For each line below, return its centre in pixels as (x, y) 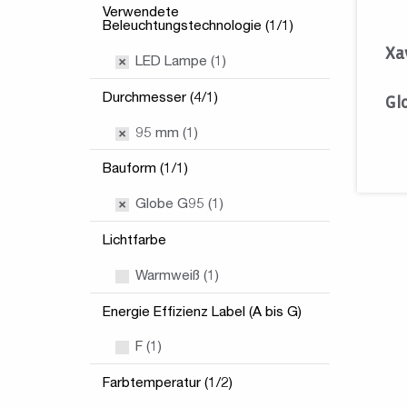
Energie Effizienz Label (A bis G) (202, 313)
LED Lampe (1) (179, 62)
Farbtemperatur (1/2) (168, 384)
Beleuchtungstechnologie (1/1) (198, 27)
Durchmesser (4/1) (160, 98)
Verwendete (141, 14)
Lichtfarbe (134, 241)
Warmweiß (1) (175, 276)
